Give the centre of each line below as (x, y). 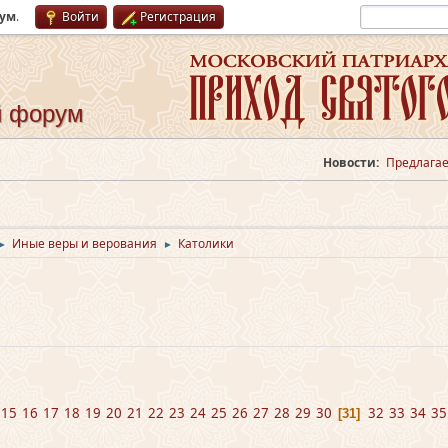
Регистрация (178, 16)
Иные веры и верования (84, 243)
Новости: (351, 162)
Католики (206, 243)
